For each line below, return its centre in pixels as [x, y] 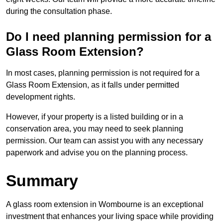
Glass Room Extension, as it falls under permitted [93, 85]
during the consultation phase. [59, 11]
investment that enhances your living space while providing [110, 217]
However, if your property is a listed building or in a [95, 117]
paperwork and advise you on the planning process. [97, 153]
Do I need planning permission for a [109, 37]
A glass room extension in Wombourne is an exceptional [105, 205]
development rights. [41, 97]
